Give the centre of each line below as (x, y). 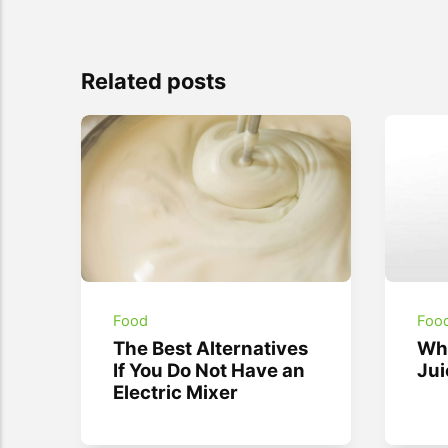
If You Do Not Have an (209, 370)
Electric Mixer (176, 392)
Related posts (153, 81)
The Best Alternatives (211, 348)
